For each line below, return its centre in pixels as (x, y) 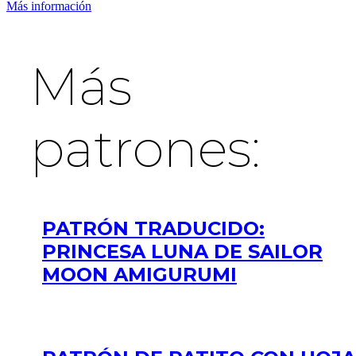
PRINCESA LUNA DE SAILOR (182, 251)
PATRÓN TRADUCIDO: (153, 228)
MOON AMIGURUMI (139, 274)
